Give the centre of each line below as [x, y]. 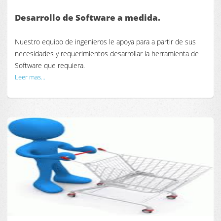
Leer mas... [30, 77]
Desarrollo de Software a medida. [88, 17]
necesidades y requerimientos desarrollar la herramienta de [107, 54]
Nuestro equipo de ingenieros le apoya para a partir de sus [105, 42]
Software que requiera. [50, 66]
